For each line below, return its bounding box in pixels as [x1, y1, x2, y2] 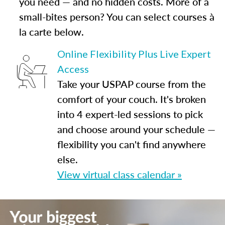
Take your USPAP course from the [57, 77, 206, 91]
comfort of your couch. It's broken [57, 92, 206, 106]
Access [57, 63, 89, 75]
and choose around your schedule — [57, 122, 215, 136]
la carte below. [19, 25, 84, 39]
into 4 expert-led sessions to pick [57, 107, 203, 121]
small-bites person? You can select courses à [19, 10, 214, 24]
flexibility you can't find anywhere [57, 137, 206, 151]
